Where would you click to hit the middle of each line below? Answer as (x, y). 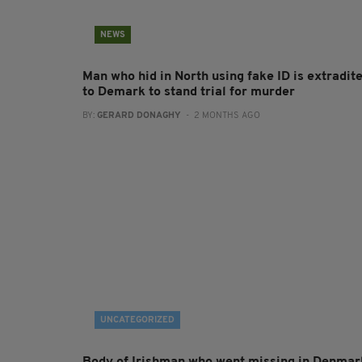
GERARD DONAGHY (139, 116)
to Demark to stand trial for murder (189, 92)
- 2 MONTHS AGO (221, 116)
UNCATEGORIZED (137, 320)
